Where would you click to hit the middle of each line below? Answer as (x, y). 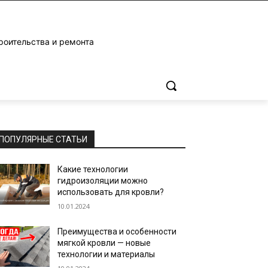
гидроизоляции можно (103, 181)
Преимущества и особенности (117, 232)
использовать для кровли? (111, 192)
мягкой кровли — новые (104, 243)
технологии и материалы (106, 254)
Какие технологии (93, 169)
